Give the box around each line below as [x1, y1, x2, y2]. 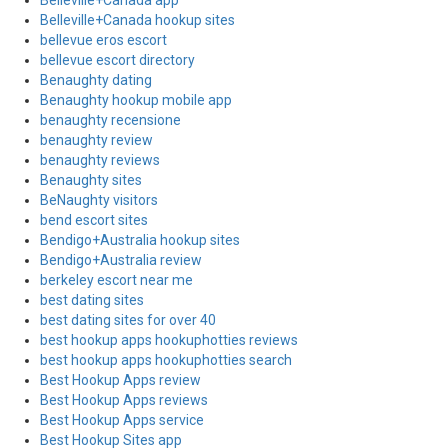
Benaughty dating [40, 72, 152, 88]
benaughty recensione [40, 112, 181, 128]
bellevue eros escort [40, 32, 167, 48]
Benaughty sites [40, 172, 142, 188]
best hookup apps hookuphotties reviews [40, 332, 298, 348]
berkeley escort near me [40, 272, 193, 288]
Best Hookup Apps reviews [40, 392, 208, 408]
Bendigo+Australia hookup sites [40, 232, 240, 248]
